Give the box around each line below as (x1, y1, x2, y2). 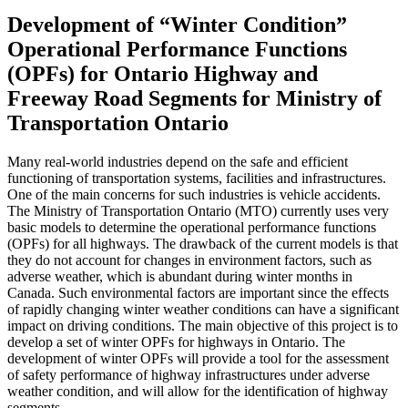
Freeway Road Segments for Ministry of (7, 86, 382, 110)
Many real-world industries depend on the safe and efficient (7, 153, 348, 169)
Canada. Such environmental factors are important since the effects (7, 284, 389, 301)
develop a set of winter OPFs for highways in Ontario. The (7, 333, 345, 350)
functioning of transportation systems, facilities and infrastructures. (7, 169, 386, 186)
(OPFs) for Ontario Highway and (7, 61, 318, 86)
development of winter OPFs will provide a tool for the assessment (7, 350, 389, 366)
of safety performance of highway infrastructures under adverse (7, 366, 370, 382)
